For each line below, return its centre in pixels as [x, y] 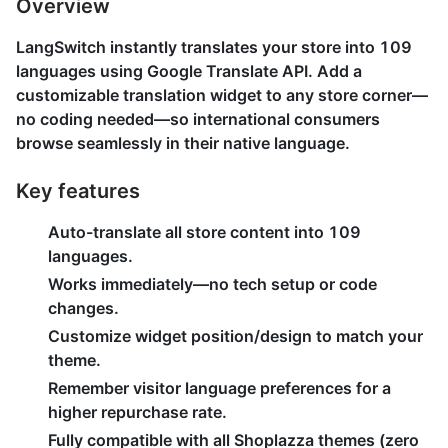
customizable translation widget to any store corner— [222, 95]
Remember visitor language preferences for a [219, 388]
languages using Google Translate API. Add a [189, 71]
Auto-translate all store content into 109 [204, 232]
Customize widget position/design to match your [235, 336]
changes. [83, 308]
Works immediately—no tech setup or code [212, 284]
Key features [78, 191]
